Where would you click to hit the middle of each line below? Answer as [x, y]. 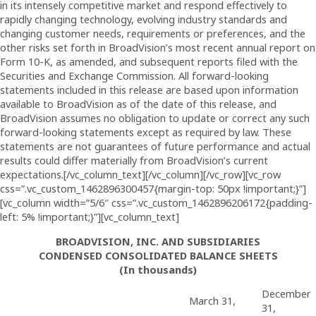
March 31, [212, 301]
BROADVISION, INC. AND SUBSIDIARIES [158, 241]
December [286, 294]
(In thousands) [158, 269]
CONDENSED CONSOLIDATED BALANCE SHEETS [158, 255]
